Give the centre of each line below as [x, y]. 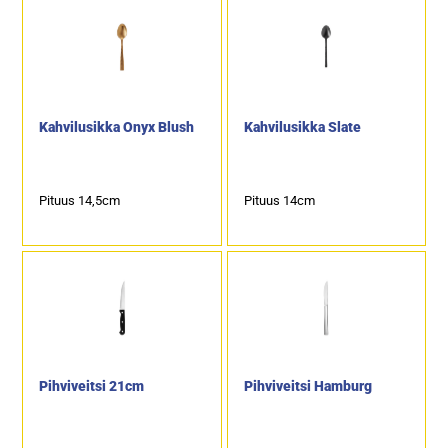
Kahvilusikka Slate [302, 127]
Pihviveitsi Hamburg [307, 386]
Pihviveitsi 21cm [92, 386]
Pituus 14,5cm [80, 200]
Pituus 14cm [279, 200]
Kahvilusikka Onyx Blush [117, 127]
